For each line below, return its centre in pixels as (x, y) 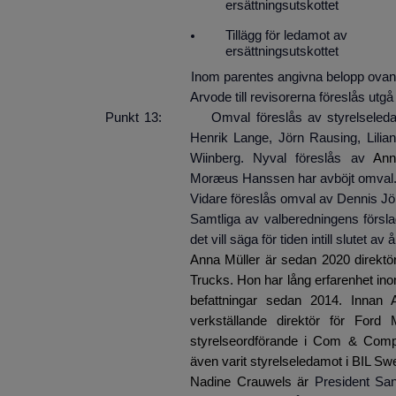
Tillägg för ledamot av (286, 36)
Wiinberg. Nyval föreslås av (282, 159)
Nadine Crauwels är (252, 382)
